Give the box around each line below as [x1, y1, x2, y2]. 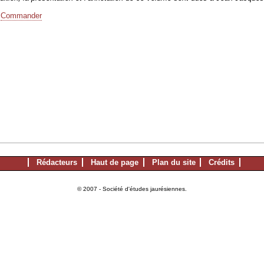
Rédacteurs [37, 158, 77, 167]
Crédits [209, 158, 235, 167]
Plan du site [151, 158, 196, 167]
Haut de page [90, 158, 138, 167]
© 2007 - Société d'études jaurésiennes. [77, 186, 187, 193]
